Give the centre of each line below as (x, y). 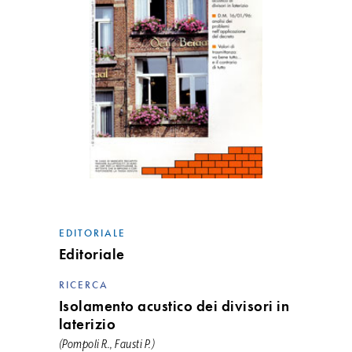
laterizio (87, 324)
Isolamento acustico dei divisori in (174, 306)
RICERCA (83, 285)
